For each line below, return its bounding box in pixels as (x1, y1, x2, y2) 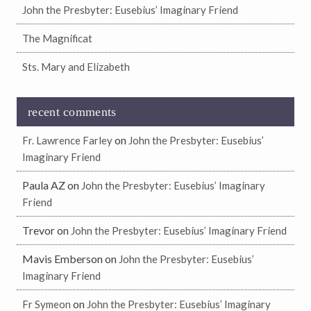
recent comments (28, 105, 117, 119)
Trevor (22, 224, 55, 237)
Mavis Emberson (22, 252, 103, 266)
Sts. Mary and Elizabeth (22, 60, 130, 74)
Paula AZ (22, 178, 65, 192)
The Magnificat (22, 32, 92, 45)
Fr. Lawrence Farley (22, 134, 112, 147)
